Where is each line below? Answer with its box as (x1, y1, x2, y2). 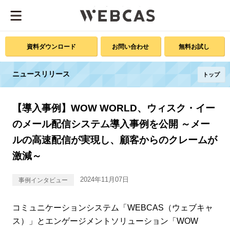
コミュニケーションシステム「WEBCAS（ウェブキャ (12, 203, 213, 212)
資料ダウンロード (26, 43, 76, 50)
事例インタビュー (18, 177, 68, 183)
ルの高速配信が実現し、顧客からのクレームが (12, 135, 217, 145)
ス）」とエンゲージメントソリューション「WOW (12, 217, 198, 225)
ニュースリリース (12, 70, 70, 78)
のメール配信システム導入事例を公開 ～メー (12, 119, 210, 129)
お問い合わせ (112, 43, 149, 50)
